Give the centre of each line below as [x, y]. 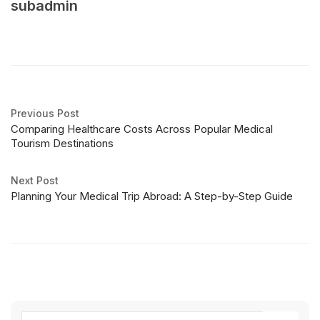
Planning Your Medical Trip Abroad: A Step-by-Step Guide [152, 196]
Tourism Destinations [62, 144]
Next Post [35, 181]
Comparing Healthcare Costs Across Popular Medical [142, 129]
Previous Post [45, 114]
